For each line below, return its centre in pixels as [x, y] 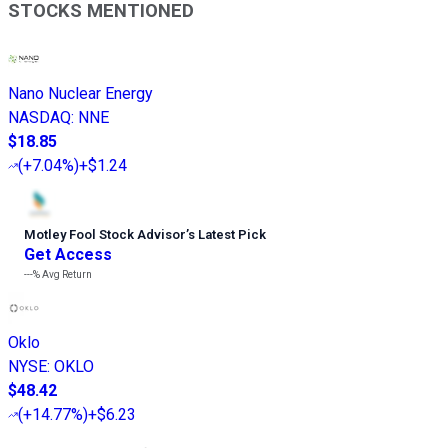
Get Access [68, 255]
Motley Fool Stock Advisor [105, 235]
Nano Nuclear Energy [80, 94]
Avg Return [66, 275]
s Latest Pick [227, 235]
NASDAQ [39, 118]
